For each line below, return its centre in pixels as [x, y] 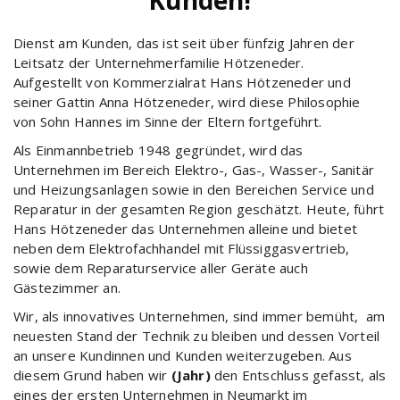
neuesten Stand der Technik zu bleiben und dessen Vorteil [197, 335]
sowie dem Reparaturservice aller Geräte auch [161, 267]
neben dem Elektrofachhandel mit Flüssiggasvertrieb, [182, 248]
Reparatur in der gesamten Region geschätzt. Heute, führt [199, 208]
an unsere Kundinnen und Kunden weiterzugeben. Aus [183, 355]
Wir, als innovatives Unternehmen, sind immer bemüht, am [200, 316]
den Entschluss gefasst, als [298, 375]
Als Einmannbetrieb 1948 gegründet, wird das [158, 150]
